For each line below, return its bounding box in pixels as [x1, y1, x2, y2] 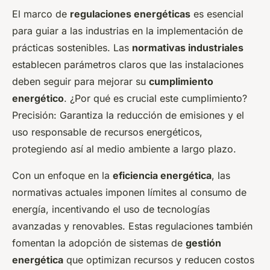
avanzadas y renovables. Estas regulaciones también [12, 220, 253, 233]
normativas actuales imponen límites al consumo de [12, 186, 246, 199]
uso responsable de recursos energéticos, [12, 126, 202, 139]
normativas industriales [132, 42, 243, 54]
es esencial [190, 8, 243, 20]
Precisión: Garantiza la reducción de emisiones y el [12, 109, 244, 122]
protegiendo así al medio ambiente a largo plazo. [12, 143, 236, 155]
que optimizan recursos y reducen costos [63, 254, 254, 266]
